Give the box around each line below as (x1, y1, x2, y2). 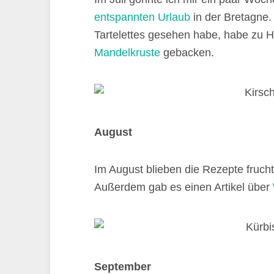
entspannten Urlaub (94, 11, 190, 23)
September (94, 261, 151, 273)
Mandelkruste (94, 46, 160, 59)
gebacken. (160, 46, 214, 59)
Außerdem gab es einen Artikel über (94, 181, 273, 193)
